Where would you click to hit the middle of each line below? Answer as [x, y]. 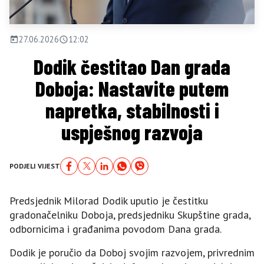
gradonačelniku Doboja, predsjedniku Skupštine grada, [130, 214]
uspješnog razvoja [132, 132]
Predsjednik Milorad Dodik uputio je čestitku [109, 200]
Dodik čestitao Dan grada [132, 66]
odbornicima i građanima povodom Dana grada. [115, 229]
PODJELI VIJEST [35, 166]
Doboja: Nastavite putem [132, 88]
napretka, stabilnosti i [132, 110]
